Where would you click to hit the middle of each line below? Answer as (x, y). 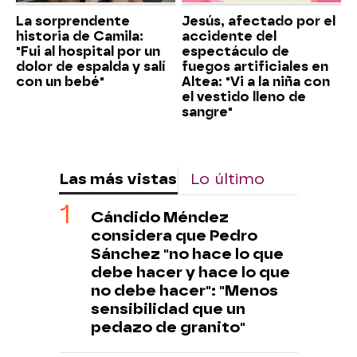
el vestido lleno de (244, 96)
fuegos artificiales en (255, 66)
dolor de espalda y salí (90, 66)
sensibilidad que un (168, 308)
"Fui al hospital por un (88, 51)
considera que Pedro (174, 235)
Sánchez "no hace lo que (187, 253)
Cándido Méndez (160, 217)
